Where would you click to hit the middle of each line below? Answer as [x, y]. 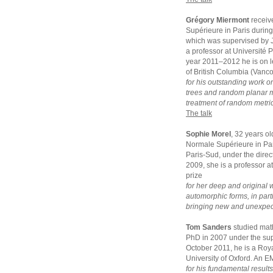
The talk [199, 113]
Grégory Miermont [218, 20]
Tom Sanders [209, 227]
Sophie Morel [208, 134]
